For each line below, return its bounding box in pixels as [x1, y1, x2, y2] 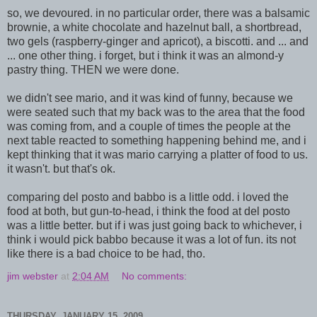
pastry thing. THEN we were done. [7, 64, 179, 76]
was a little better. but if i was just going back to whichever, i [7, 219, 302, 231]
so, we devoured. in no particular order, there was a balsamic [7, 7, 310, 19]
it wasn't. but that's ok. [7, 163, 115, 175]
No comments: [122, 270, 188, 282]
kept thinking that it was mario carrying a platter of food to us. [7, 149, 308, 161]
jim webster [7, 270, 58, 282]
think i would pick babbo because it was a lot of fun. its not [7, 234, 296, 246]
